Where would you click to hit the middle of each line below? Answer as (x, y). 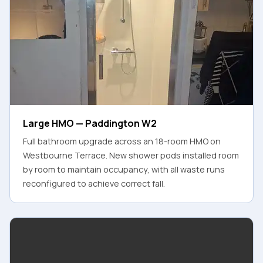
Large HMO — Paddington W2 (90, 123)
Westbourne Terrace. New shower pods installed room (131, 155)
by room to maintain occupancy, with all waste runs (124, 169)
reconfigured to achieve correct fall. (94, 183)
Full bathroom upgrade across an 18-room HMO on (122, 141)
